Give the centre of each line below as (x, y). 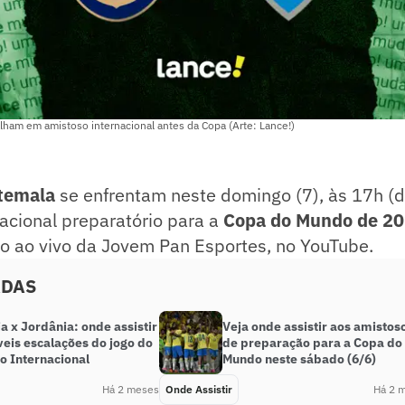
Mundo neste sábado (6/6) (299, 359)
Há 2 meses (131, 390)
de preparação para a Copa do (312, 343)
